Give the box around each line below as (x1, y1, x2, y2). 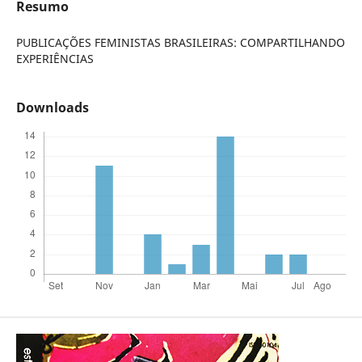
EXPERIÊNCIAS (15, 50, 94, 66)
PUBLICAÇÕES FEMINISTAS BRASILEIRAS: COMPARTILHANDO (15, 34, 345, 50)
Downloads (15, 99, 89, 117)
